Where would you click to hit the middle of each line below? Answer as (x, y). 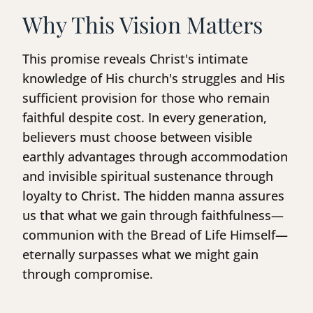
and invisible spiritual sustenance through (148, 176)
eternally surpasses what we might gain (140, 255)
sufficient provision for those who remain (146, 98)
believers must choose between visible (137, 137)
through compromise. (88, 274)
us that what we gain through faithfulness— (153, 216)
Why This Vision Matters (143, 24)
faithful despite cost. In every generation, (145, 118)
